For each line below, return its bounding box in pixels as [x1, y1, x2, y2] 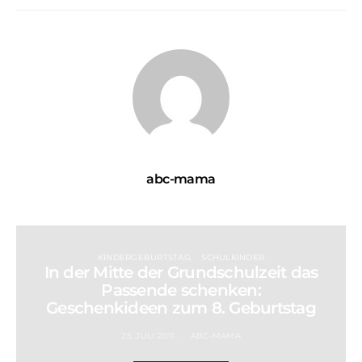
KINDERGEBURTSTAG [97, 252, 191, 263]
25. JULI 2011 [121, 330, 175, 342]
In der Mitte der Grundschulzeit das [44, 263, 318, 283]
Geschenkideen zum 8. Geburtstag [46, 298, 316, 318]
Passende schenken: [101, 280, 261, 301]
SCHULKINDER [201, 252, 265, 263]
